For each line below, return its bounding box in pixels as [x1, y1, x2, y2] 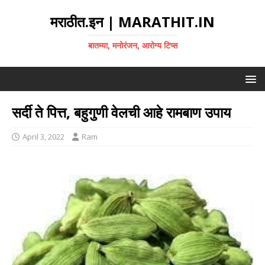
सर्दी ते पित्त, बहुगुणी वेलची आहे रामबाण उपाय [12, 102, 231, 122]
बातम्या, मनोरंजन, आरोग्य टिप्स [88, 40, 177, 51]
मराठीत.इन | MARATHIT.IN [50, 12, 215, 31]
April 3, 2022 [22, 131, 64, 142]
